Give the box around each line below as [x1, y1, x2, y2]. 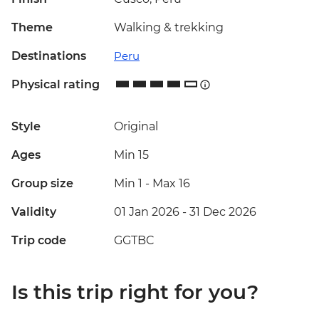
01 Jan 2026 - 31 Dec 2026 [114, 205, 256, 219]
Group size [11, 177, 73, 191]
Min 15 [114, 148, 149, 162]
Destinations [11, 49, 86, 63]
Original [114, 120, 158, 134]
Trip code [11, 234, 66, 248]
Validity [11, 205, 56, 219]
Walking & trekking [114, 21, 224, 35]
